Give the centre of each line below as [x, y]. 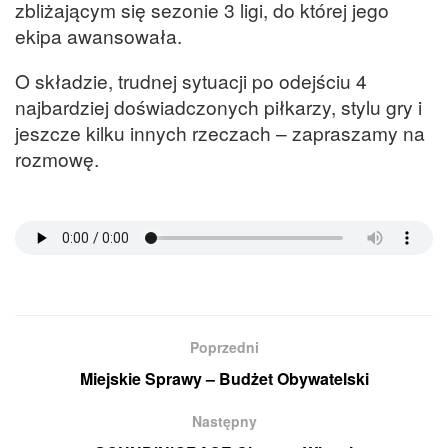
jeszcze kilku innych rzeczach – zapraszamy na [220, 132]
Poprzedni [224, 347]
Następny [224, 421]
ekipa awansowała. [98, 35]
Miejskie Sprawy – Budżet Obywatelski [224, 379]
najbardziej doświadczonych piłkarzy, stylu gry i [218, 106]
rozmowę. [57, 158]
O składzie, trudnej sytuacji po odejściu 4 [191, 80]
